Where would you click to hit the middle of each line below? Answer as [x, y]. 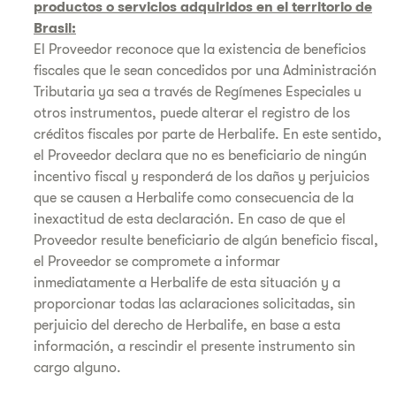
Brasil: [55, 28]
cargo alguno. [77, 368]
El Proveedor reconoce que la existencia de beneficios [200, 49]
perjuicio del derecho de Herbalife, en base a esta [187, 325]
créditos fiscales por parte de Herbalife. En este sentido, [208, 134]
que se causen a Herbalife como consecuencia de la [194, 198]
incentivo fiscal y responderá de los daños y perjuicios [202, 177]
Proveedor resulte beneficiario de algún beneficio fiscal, [206, 240]
